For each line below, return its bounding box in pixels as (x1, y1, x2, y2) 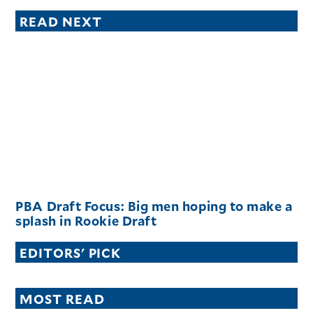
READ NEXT (20, 12, 102, 30)
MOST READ (20, 289, 105, 307)
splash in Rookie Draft (15, 211, 157, 229)
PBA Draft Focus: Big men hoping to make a (15, 196, 293, 214)
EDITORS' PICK (20, 243, 122, 261)
